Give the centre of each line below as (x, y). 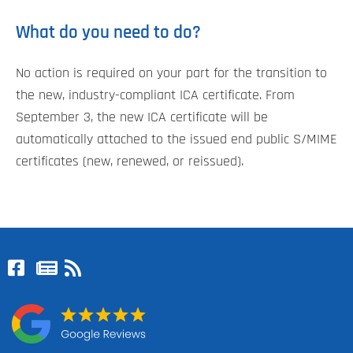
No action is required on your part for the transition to (171, 73)
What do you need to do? (108, 32)
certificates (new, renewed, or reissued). (130, 161)
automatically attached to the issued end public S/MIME (176, 139)
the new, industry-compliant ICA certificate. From (155, 95)
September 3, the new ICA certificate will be (142, 117)
